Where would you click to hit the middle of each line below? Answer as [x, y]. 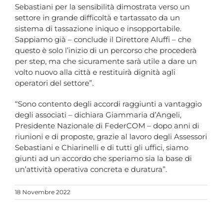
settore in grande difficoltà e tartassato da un [97, 18]
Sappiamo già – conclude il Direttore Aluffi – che [103, 40]
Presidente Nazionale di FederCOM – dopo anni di [107, 126]
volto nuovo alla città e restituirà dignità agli [95, 72]
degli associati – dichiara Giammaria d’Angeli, [98, 115]
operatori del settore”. [54, 83]
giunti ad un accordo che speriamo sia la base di [103, 159]
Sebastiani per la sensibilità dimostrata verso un [102, 7]
